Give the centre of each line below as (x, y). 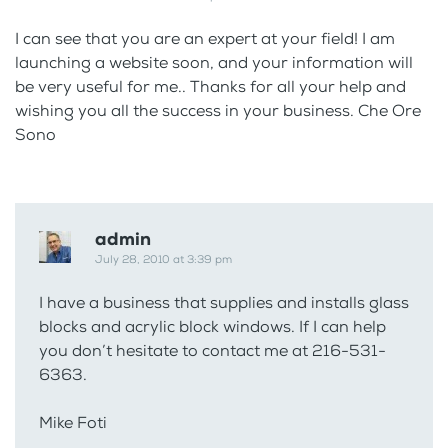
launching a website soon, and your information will (214, 63)
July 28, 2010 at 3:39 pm (163, 260)
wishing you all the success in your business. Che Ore (218, 111)
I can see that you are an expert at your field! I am (205, 39)
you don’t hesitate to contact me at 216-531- (212, 351)
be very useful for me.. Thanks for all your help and (210, 87)
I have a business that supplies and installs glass (224, 303)
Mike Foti (73, 423)
